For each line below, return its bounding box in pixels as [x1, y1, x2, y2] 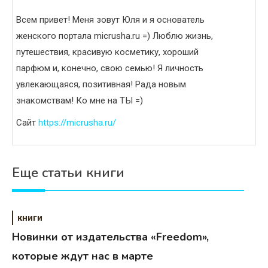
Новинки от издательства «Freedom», [12, 230, 209, 245]
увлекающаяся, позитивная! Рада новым [16, 79, 186, 90]
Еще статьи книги [12, 164, 124, 182]
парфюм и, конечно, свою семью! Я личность [16, 63, 203, 74]
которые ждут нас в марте [12, 249, 154, 264]
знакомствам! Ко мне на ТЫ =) [16, 95, 143, 106]
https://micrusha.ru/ [38, 117, 116, 129]
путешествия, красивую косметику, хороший [16, 47, 199, 58]
